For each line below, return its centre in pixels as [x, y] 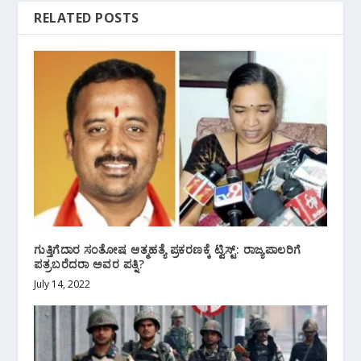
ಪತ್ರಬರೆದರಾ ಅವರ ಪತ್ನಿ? [89, 263]
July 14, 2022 [62, 284]
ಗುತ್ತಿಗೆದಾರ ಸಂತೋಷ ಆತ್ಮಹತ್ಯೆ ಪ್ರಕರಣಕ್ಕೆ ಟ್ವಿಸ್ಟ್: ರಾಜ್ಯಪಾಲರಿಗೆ [168, 249]
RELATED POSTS [87, 17]
